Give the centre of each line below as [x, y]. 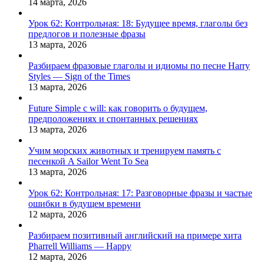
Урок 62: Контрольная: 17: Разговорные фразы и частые [140, 193]
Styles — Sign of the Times [79, 77]
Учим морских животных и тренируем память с [125, 151]
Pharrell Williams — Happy [80, 246]
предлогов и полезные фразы [87, 34]
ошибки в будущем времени [85, 204]
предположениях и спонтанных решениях [113, 119]
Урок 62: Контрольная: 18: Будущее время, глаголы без [138, 24]
